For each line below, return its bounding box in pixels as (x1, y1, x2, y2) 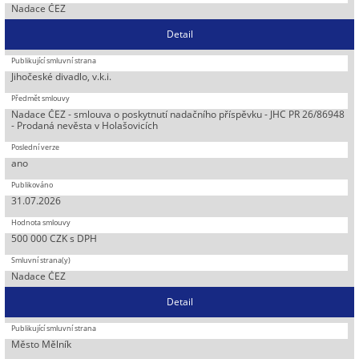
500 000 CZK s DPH (11, 231, 98, 245)
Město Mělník (11, 337, 72, 351)
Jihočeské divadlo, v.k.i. (11, 69, 112, 83)
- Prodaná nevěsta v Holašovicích (11, 118, 159, 132)
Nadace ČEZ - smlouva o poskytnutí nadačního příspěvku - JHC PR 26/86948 (11, 107, 345, 121)
